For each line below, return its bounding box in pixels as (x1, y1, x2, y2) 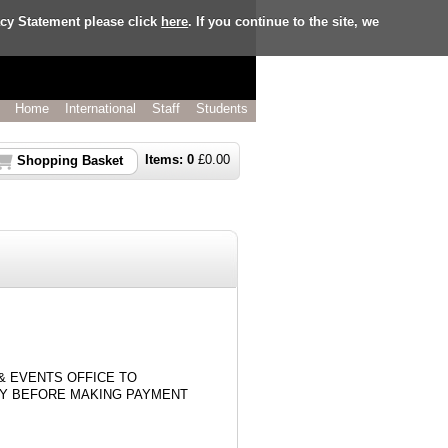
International (65, 101, 136, 116)
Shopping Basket (17, 154, 123, 168)
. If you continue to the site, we (188, 13, 380, 28)
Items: (145, 153, 187, 167)
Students (196, 101, 248, 116)
